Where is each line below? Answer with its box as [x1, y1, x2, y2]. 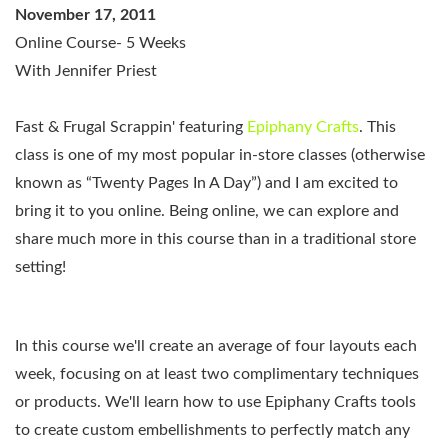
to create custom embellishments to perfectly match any [15, 421, 410, 438]
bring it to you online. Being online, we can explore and [15, 203, 399, 220]
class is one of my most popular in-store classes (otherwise [15, 147, 425, 164]
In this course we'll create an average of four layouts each [15, 337, 417, 354]
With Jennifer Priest [15, 63, 157, 80]
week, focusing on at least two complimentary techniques [15, 365, 419, 382]
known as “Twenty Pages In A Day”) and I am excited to [15, 175, 398, 192]
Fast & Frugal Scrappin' [15, 119, 175, 136]
